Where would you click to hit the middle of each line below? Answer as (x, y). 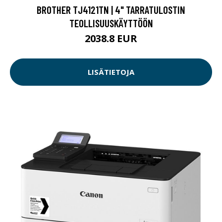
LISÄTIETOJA (111, 72)
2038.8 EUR (111, 38)
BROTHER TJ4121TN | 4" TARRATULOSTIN (111, 9)
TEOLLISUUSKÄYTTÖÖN (111, 23)
